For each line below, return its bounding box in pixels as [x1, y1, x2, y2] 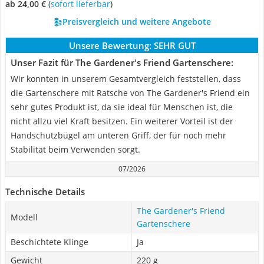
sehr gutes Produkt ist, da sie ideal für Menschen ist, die [11, 101, 233, 113]
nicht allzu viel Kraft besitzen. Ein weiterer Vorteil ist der [11, 115, 233, 127]
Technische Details [5, 186, 85, 197]
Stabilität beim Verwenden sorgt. [11, 144, 140, 155]
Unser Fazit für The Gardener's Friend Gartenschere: [11, 57, 233, 68]
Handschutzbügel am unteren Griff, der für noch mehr [11, 130, 226, 141]
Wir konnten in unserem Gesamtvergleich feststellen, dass [11, 73, 241, 84]
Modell [11, 212, 38, 223]
